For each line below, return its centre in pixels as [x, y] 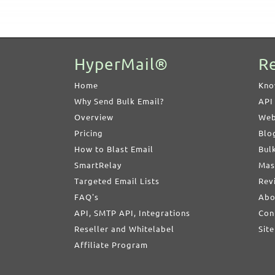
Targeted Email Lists [117, 181]
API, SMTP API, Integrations [132, 213]
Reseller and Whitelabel [124, 229]
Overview [94, 117]
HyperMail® [121, 64]
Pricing [88, 133]
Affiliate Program [111, 245]
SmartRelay [98, 165]
